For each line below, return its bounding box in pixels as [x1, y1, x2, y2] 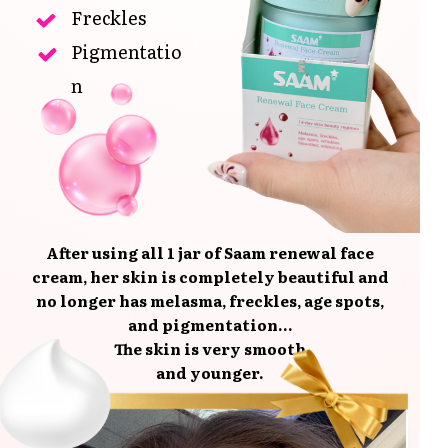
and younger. [156, 360, 265, 384]
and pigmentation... [127, 312, 293, 336]
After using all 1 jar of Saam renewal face [46, 240, 375, 264]
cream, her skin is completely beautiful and [31, 264, 389, 288]
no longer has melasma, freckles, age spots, [36, 288, 385, 312]
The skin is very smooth [114, 336, 307, 360]
